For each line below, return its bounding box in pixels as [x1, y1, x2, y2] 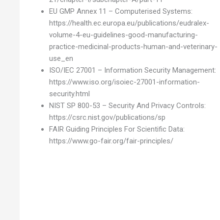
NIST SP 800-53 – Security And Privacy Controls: [49, 101, 206, 110]
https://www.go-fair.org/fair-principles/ [49, 136, 174, 145]
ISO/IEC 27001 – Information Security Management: [49, 65, 217, 75]
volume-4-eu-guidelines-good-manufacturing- [49, 30, 198, 39]
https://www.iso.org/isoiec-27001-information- [49, 77, 200, 86]
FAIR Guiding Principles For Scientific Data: [49, 124, 185, 134]
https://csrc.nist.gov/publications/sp [49, 112, 166, 122]
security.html [49, 89, 90, 98]
